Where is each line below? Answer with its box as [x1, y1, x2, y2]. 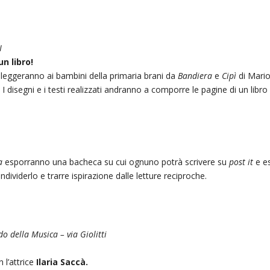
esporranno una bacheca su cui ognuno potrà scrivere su [5, 155, 230, 168]
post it [229, 155, 254, 168]
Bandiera [178, 69, 215, 81]
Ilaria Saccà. [36, 256, 89, 268]
